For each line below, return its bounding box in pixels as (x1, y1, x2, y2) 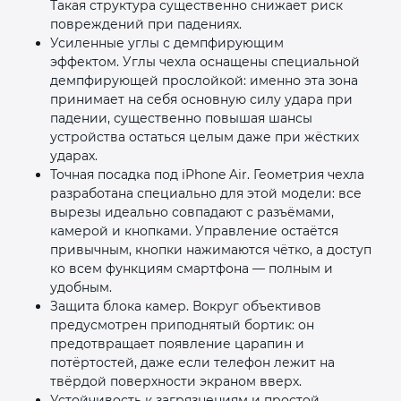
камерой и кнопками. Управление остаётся (50, 222, 338, 239)
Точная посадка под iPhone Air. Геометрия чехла (50, 166, 364, 183)
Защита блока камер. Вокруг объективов (50, 297, 321, 314)
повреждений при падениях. (50, 15, 242, 32)
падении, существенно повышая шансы (50, 109, 312, 126)
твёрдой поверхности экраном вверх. (50, 372, 302, 389)
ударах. (50, 147, 98, 164)
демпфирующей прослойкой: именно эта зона (50, 72, 358, 89)
